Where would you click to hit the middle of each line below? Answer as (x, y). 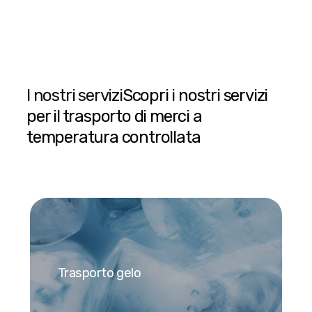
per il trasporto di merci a (114, 117)
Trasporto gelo (100, 273)
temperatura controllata (114, 138)
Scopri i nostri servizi (195, 96)
